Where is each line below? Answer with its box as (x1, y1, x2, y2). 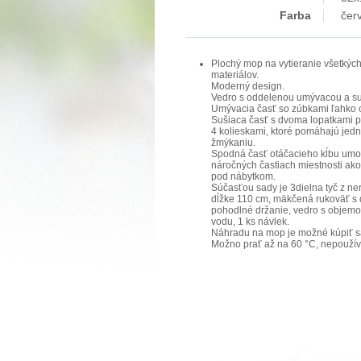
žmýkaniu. (211, 137, 255, 148)
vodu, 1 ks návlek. (211, 216, 289, 227)
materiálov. (211, 69, 259, 81)
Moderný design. (211, 81, 284, 92)
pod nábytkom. (211, 171, 276, 182)
